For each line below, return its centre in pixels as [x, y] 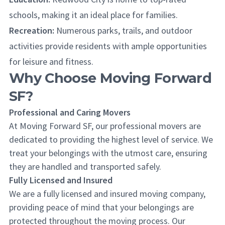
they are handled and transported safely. [85, 166]
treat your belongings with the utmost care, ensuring [108, 153]
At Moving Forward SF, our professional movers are [105, 126]
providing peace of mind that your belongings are [101, 207]
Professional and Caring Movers [70, 112]
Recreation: [32, 30]
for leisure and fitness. [51, 62]
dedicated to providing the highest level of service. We [111, 139]
